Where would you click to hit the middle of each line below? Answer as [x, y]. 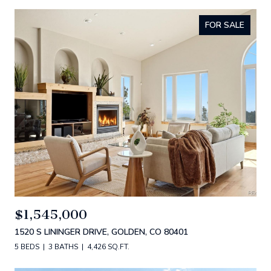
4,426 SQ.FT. [108, 247]
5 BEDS [27, 247]
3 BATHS [63, 247]
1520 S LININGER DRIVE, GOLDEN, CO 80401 [101, 232]
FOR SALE [225, 25]
